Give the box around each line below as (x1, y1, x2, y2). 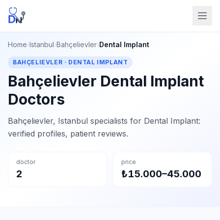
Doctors (8, 90, 65, 108)
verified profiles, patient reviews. (8, 129, 128, 138)
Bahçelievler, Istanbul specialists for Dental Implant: (8, 116, 200, 126)
